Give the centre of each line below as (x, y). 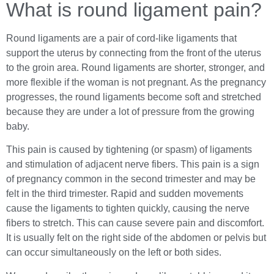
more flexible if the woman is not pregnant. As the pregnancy (136, 83)
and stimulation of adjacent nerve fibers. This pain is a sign (133, 165)
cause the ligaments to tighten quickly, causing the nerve (128, 209)
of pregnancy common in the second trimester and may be (131, 179)
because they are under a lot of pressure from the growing (130, 112)
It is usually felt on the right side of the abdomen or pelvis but (136, 238)
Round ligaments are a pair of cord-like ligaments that (121, 39)
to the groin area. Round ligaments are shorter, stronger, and (135, 68)
